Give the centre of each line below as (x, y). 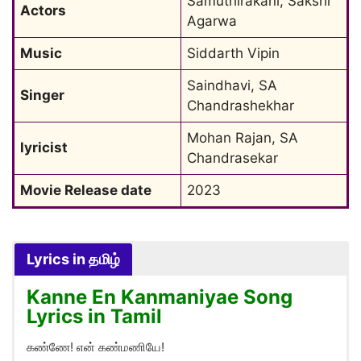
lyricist (44, 147)
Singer (42, 95)
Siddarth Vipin (233, 53)
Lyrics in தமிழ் (73, 259)
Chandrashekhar (241, 106)
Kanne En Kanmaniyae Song (160, 297)
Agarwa (212, 21)
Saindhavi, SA (232, 85)
